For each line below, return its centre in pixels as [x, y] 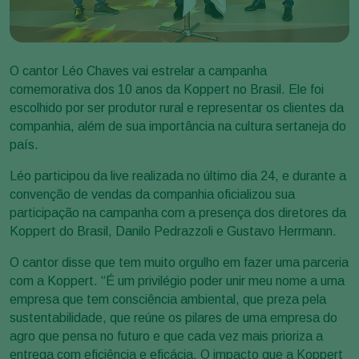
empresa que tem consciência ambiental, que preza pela [168, 299]
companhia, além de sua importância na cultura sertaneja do [178, 126]
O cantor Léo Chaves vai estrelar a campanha [138, 71]
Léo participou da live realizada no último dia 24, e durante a [178, 176]
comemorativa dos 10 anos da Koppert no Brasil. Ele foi [167, 89]
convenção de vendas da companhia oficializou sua [152, 194]
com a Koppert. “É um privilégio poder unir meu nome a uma [177, 281]
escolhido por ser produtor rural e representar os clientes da [177, 108]
